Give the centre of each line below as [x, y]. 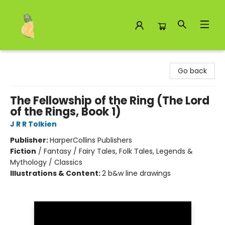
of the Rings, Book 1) [66, 112]
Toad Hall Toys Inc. [40, 60]
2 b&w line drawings [136, 173]
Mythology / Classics [46, 162]
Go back [192, 71]
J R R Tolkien [33, 124]
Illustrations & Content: [56, 173]
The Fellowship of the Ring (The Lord [110, 101]
